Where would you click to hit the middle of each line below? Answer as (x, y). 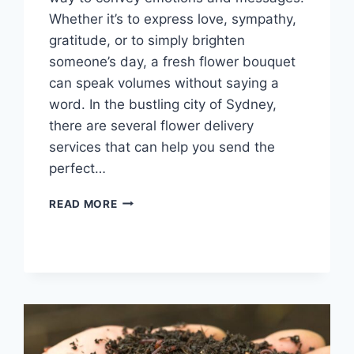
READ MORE (83, 203)
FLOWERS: (147, 249)
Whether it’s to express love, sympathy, (173, 19)
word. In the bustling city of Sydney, (163, 104)
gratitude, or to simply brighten (147, 40)
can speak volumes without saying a (164, 83)
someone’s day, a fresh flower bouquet (173, 61)
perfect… (78, 168)
